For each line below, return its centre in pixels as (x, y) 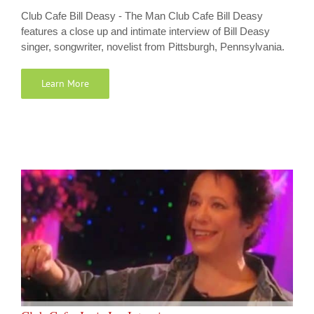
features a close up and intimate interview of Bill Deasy (145, 32)
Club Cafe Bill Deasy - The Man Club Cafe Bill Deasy (142, 16)
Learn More (65, 84)
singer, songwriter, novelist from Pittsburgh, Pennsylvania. (153, 47)
